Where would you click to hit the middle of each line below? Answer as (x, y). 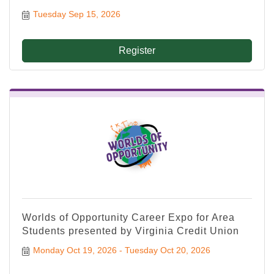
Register (137, 51)
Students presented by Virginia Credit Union (131, 231)
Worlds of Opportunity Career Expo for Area (128, 218)
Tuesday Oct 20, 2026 (167, 250)
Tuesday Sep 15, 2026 (76, 14)
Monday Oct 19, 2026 (75, 250)
